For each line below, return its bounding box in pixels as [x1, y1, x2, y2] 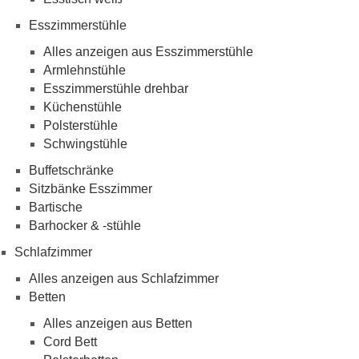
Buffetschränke [29, 163, 114, 178]
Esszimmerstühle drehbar [43, 82, 188, 96]
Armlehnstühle [43, 63, 126, 78]
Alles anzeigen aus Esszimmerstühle [43, 45, 253, 59]
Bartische [29, 200, 83, 215]
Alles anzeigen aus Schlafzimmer [29, 272, 219, 286]
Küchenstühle [43, 100, 122, 115]
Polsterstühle [43, 119, 118, 133]
